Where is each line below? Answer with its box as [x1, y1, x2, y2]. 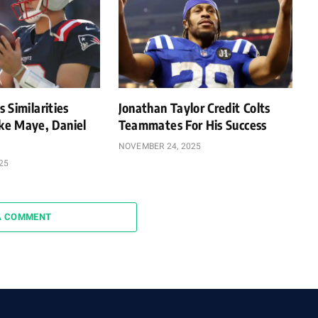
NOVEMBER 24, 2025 [118, 141, 202, 151]
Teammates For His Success [118, 116, 267, 133]
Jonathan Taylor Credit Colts [118, 99, 270, 116]
